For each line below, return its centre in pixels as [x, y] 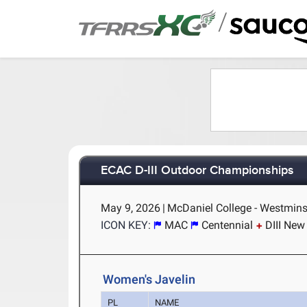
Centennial [228, 225]
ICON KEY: [126, 225]
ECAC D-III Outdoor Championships [198, 171]
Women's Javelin [149, 279]
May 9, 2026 [131, 208]
